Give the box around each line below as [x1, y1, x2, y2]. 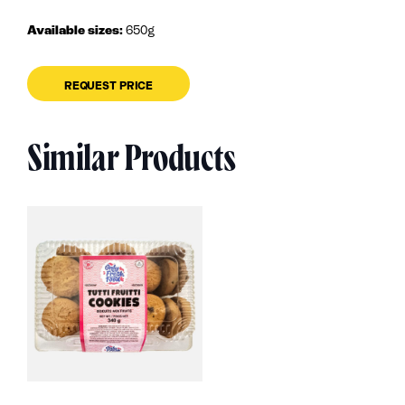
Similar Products [27, 142, 236, 179]
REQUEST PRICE [63, 80, 154, 92]
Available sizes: [27, 24, 123, 38]
